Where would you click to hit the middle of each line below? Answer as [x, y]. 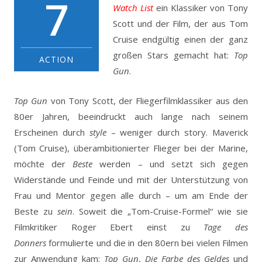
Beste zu [36, 211]
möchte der [44, 163]
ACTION [56, 59]
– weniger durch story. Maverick [177, 132]
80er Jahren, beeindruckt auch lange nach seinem [131, 116]
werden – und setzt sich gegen [170, 163]
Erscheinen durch [52, 132]
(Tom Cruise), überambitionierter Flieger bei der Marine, [131, 148]
